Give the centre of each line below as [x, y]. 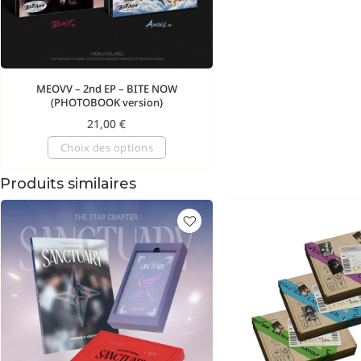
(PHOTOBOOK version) [106, 102]
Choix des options [106, 148]
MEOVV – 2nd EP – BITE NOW [106, 88]
